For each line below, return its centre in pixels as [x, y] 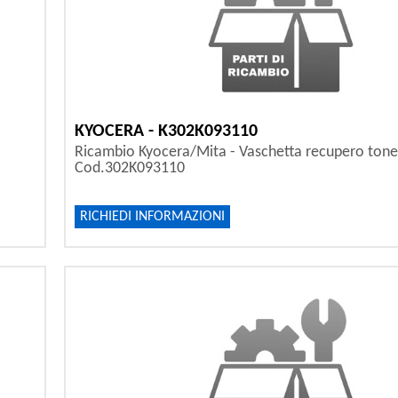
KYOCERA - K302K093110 [167, 132]
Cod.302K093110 [130, 169]
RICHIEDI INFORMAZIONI [153, 217]
